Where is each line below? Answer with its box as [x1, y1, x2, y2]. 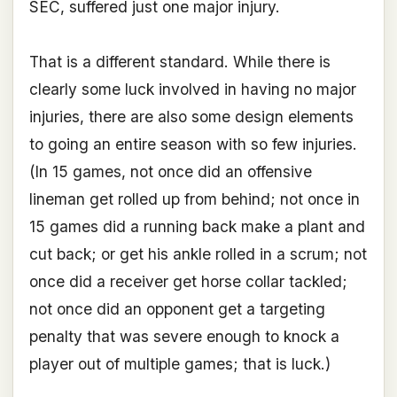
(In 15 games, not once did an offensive [28, 162, 312, 182]
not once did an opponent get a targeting [28, 300, 325, 319]
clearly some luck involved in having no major [28, 80, 356, 99]
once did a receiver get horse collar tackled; [28, 272, 347, 292]
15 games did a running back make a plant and [28, 217, 365, 237]
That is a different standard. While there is [28, 52, 331, 72]
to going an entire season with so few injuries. [28, 135, 357, 154]
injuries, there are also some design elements [28, 107, 354, 127]
